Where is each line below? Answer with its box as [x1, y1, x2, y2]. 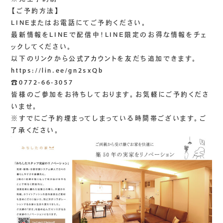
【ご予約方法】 [11, 7, 60, 14]
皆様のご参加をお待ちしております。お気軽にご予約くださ [11, 91, 210, 98]
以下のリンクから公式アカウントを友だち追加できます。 [11, 55, 198, 62]
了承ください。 [11, 127, 60, 134]
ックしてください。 [11, 43, 73, 50]
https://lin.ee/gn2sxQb [11, 67, 104, 74]
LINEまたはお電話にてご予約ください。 [11, 19, 147, 26]
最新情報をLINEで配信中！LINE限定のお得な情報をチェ [11, 31, 207, 38]
